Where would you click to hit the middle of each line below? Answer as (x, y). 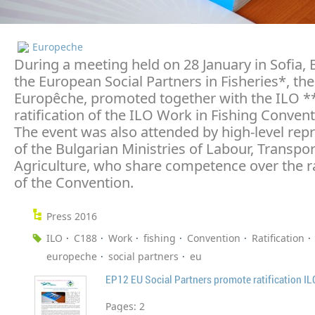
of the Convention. (74, 183)
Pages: (122, 307)
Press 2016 (72, 217)
